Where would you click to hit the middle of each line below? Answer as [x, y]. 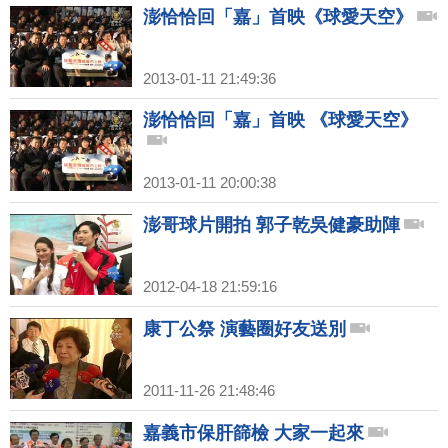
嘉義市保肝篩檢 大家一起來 [253, 433]
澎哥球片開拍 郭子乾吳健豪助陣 [271, 225]
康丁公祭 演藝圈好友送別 [244, 329]
